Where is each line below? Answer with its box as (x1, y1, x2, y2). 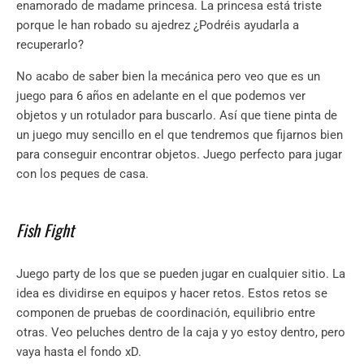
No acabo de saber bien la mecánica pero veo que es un (16, 69, 320, 84)
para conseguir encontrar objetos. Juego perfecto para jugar (16, 147, 342, 162)
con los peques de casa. (16, 167, 149, 182)
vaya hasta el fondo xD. (16, 344, 145, 360)
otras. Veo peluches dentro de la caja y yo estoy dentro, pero (16, 325, 345, 340)
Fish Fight (16, 218, 74, 243)
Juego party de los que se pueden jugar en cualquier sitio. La (16, 266, 345, 282)
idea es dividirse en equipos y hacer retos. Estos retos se (16, 286, 327, 301)
